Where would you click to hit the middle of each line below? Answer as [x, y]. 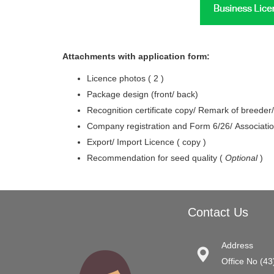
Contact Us [218, 213]
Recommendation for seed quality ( [156, 158]
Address [237, 246]
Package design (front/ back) [143, 94]
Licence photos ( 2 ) [125, 79]
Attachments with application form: [136, 57]
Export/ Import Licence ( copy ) [146, 142]
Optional [241, 158]
